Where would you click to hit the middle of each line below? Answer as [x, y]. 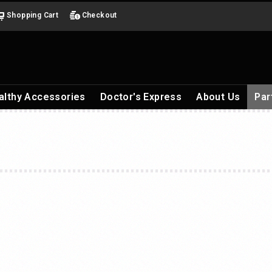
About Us [218, 97]
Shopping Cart [33, 15]
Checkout [99, 15]
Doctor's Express [141, 97]
